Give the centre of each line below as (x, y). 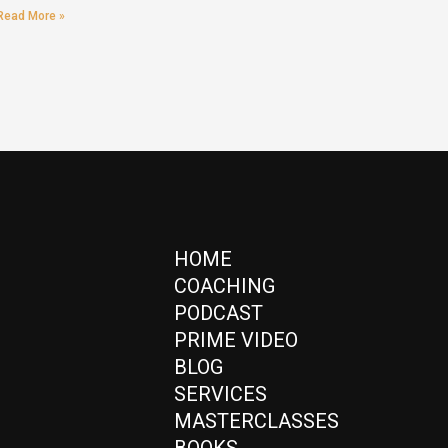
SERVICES (221, 394)
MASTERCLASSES (257, 421)
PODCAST (219, 313)
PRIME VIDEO (236, 340)
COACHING (225, 286)
